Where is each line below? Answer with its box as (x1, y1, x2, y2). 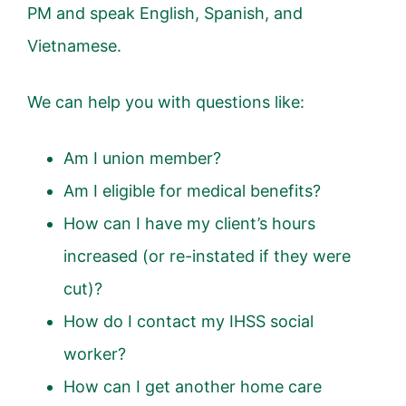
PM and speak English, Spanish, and (27, 3, 303, 23)
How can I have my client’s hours (63, 213, 315, 233)
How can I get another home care (63, 376, 322, 396)
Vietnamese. (27, 35, 121, 55)
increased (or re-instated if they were (63, 246, 351, 266)
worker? (63, 343, 126, 363)
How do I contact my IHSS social (63, 311, 314, 331)
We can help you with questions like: (27, 92, 304, 111)
